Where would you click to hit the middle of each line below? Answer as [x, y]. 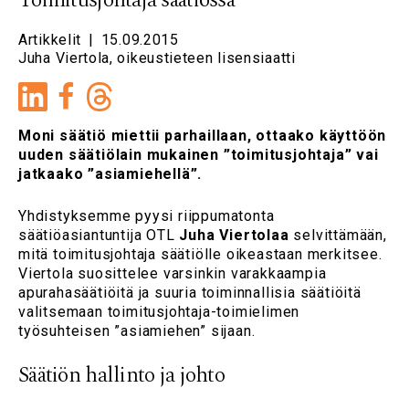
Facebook [117, 89]
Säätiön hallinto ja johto [121, 376]
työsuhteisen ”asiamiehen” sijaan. [137, 330]
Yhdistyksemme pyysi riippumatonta [147, 215]
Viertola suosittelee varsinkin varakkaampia [173, 273]
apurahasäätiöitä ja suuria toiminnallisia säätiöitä [190, 292]
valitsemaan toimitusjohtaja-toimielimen [159, 311]
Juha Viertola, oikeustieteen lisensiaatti [157, 58]
